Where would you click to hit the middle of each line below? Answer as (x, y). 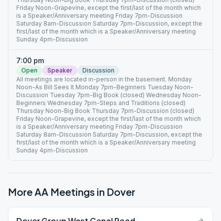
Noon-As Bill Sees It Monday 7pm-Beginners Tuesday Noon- (105, 87)
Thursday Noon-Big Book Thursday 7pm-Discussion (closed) (105, 111)
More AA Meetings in (57, 192)
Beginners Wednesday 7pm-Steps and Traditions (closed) (101, 103)
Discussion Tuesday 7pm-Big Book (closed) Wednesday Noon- (109, 95)
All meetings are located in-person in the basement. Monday (104, 79)
